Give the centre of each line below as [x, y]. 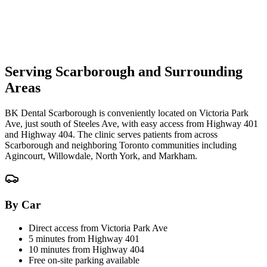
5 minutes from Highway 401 [84, 238]
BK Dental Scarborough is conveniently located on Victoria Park [127, 113]
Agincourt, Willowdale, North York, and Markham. [101, 156]
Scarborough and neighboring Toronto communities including [121, 145]
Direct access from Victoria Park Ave [98, 228]
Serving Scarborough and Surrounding [124, 71]
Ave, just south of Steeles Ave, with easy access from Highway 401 [131, 123]
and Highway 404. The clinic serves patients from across [111, 134]
